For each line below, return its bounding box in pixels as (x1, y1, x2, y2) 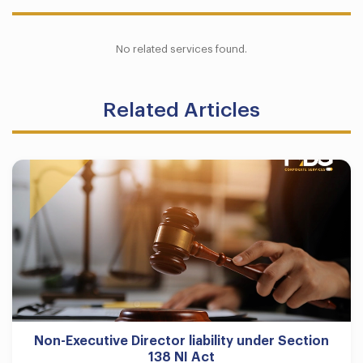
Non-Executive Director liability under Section (34, 334, 329, 348)
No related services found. (116, 43, 247, 54)
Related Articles (103, 99, 260, 120)
